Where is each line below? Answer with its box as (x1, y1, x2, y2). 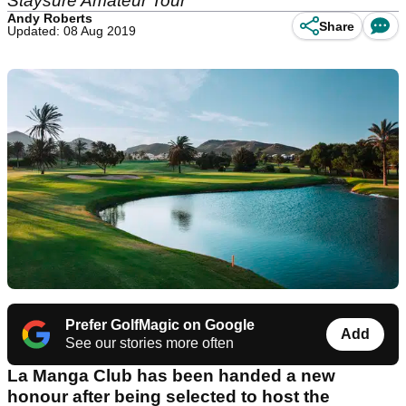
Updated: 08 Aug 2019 (7, 24, 136, 38)
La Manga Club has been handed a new (7, 366, 335, 386)
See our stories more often (65, 335, 234, 352)
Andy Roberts (7, 11, 92, 25)
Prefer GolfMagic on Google (65, 317, 255, 333)
